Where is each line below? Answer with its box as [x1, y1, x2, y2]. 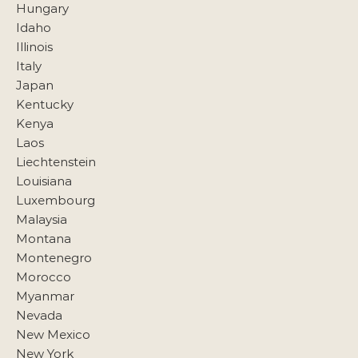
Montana [16, 230, 71, 246]
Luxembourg [16, 192, 95, 208]
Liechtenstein [16, 153, 96, 169]
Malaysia [16, 211, 67, 227]
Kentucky [16, 96, 74, 112]
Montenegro [16, 249, 92, 265]
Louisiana [16, 173, 72, 189]
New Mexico [16, 326, 90, 342]
